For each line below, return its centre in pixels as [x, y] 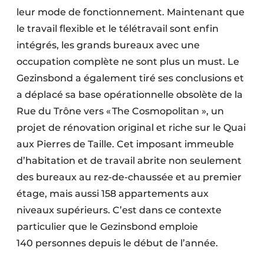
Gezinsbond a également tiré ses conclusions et [130, 78]
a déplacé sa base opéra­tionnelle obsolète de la [130, 95]
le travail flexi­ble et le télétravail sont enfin [118, 29]
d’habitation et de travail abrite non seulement [129, 161]
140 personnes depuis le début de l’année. [118, 243]
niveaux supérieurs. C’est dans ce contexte [119, 210]
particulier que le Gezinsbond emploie [107, 227]
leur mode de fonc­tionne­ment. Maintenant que [131, 12]
